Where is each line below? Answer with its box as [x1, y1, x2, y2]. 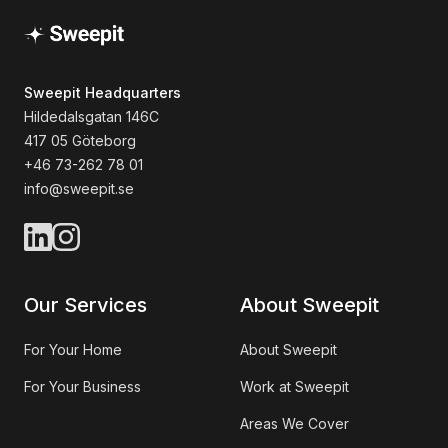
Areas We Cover [240, 415, 349, 432]
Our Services [24, 293, 147, 317]
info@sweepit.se [24, 180, 134, 197]
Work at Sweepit [240, 378, 349, 395]
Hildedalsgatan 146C [24, 108, 159, 125]
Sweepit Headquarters [24, 84, 181, 101]
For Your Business [24, 378, 141, 395]
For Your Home [24, 341, 122, 358]
